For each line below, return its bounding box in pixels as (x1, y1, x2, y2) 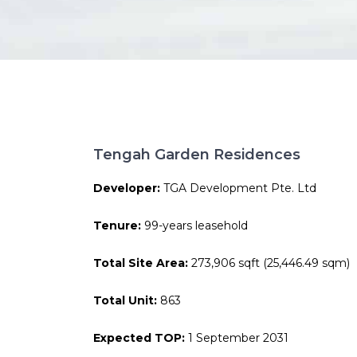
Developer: (93, 180, 163, 195)
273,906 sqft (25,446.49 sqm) (191, 255, 350, 270)
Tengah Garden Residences (93, 145, 300, 163)
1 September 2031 (188, 330, 288, 345)
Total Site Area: (93, 255, 191, 270)
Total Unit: (93, 292, 160, 308)
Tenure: (93, 218, 141, 233)
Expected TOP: (93, 330, 188, 345)
